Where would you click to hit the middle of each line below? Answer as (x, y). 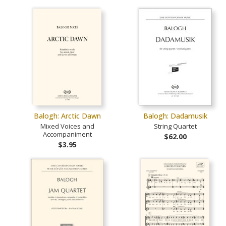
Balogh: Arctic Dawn (68, 116)
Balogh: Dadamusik (175, 116)
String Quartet (175, 126)
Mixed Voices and (68, 126)
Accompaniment (68, 134)
